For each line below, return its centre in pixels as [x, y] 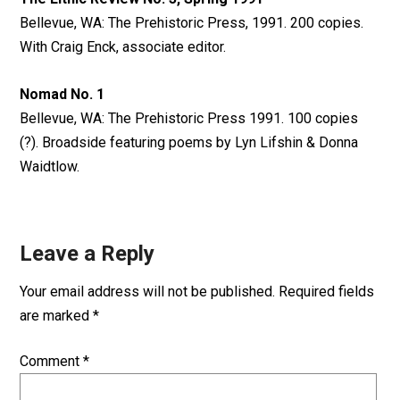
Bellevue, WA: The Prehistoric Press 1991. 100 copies [189, 118]
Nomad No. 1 [62, 94]
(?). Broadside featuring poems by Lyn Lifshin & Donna [189, 142]
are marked [57, 316]
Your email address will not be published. [148, 292]
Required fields [327, 292]
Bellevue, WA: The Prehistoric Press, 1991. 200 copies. [192, 23]
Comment [52, 361]
